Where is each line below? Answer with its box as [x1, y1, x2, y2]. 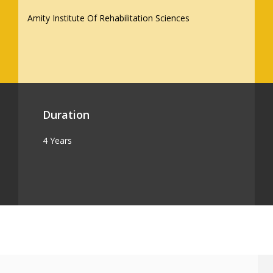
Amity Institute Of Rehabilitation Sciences [27, 12, 190, 24]
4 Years [43, 135, 72, 146]
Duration [43, 107, 90, 122]
